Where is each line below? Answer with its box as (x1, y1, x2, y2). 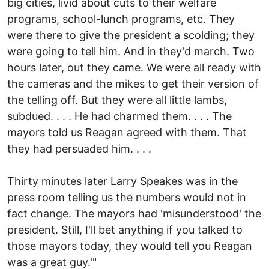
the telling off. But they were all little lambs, (7, 93, 227, 106)
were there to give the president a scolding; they (7, 28, 255, 41)
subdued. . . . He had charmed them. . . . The (7, 109, 232, 122)
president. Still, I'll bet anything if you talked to (7, 223, 243, 236)
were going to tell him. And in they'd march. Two (7, 44, 255, 58)
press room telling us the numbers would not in (7, 190, 246, 204)
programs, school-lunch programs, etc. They (7, 12, 235, 25)
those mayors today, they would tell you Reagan (7, 239, 252, 252)
